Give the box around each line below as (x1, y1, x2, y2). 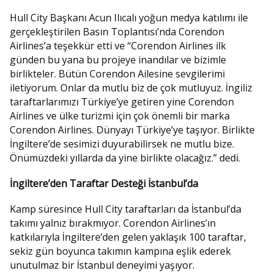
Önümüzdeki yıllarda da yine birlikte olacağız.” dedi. (10, 151, 240, 165)
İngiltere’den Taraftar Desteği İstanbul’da (10, 176, 198, 190)
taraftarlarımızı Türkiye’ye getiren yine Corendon (10, 94, 234, 108)
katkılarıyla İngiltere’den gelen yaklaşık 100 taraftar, (10, 230, 246, 244)
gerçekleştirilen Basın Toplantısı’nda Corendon (10, 24, 224, 38)
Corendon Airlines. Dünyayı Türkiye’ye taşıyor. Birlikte (10, 122, 255, 136)
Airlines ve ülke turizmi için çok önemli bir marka (10, 108, 230, 122)
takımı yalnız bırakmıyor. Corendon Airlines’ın (10, 216, 216, 230)
